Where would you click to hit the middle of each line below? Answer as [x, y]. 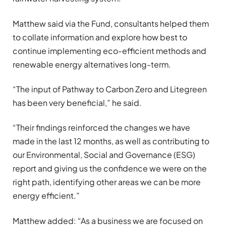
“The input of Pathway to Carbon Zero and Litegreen [110, 89]
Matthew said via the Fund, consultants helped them [111, 23]
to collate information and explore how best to [100, 37]
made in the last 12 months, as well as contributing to [111, 141]
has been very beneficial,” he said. [77, 102]
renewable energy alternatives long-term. [92, 64]
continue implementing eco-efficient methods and [109, 50]
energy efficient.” [46, 196]
